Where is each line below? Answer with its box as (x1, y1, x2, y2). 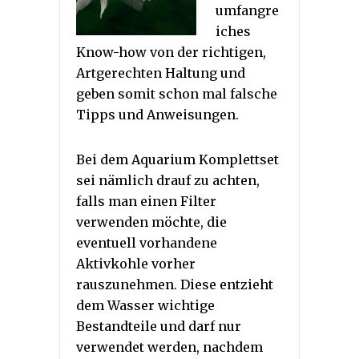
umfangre (216, 2, 279, 18)
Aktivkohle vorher (76, 255, 196, 272)
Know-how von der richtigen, (76, 43, 266, 60)
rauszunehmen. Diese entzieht (76, 276, 273, 292)
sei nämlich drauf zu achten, (76, 171, 260, 188)
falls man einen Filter (76, 192, 216, 209)
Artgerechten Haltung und (76, 64, 245, 81)
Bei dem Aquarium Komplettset (76, 151, 279, 167)
